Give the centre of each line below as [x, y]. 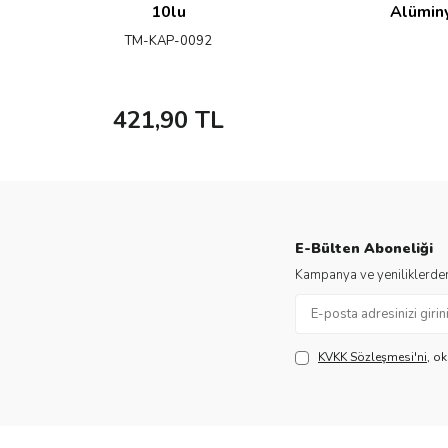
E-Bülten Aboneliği [364, 248]
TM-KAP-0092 [168, 41]
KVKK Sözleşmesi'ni [372, 357]
